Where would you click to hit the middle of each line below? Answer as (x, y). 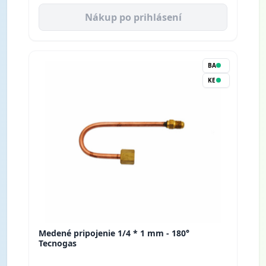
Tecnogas (58, 243)
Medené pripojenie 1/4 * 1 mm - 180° (114, 233)
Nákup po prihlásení (133, 17)
